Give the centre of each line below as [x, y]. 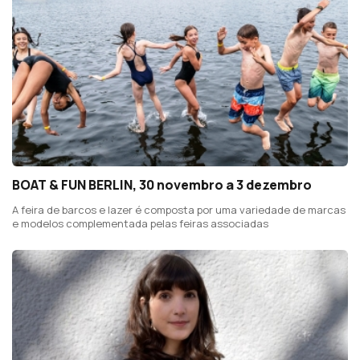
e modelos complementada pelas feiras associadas [140, 224]
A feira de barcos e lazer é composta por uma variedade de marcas [179, 210]
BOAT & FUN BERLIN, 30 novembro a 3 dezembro [162, 185]
